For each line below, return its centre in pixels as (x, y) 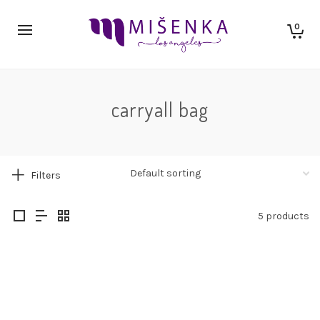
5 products (284, 216)
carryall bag (160, 109)
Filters (46, 175)
